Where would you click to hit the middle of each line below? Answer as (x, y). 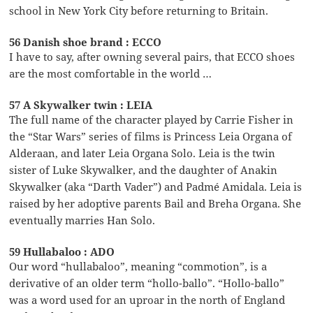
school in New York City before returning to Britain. (139, 10)
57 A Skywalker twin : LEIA (81, 104)
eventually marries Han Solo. (82, 220)
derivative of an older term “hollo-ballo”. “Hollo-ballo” (147, 283)
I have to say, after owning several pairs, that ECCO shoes (152, 56)
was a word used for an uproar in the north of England (147, 299)
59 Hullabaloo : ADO (62, 251)
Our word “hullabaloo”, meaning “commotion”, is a (138, 266)
